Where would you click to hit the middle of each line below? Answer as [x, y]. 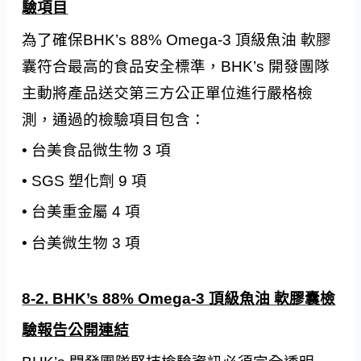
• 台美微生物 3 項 [81, 243]
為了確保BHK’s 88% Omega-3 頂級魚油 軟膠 [177, 39]
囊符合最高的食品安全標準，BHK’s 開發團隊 [176, 66]
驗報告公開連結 [76, 330]
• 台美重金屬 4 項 [81, 212]
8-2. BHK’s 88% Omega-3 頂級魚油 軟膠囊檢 [179, 299]
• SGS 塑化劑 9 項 [85, 181]
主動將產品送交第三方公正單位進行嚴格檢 [168, 93]
